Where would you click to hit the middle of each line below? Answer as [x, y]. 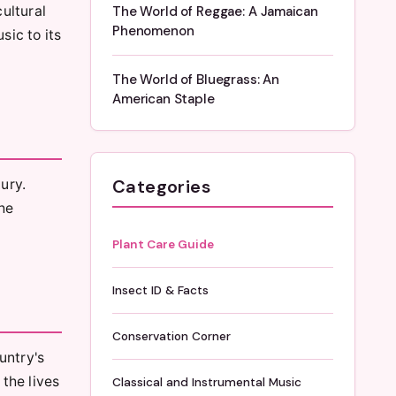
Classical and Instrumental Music [207, 382]
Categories [161, 187]
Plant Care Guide [163, 244]
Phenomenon [153, 31]
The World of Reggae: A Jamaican [215, 11]
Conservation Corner [171, 336]
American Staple [164, 99]
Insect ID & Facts [160, 290]
